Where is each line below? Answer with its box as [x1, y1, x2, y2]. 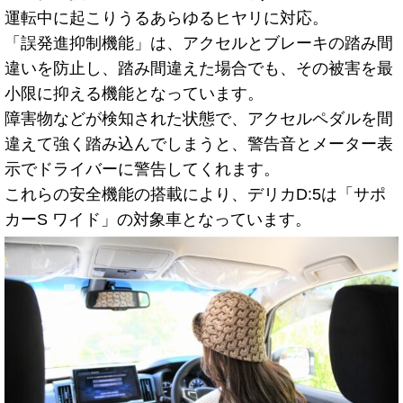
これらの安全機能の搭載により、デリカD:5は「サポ [4, 184, 386, 203]
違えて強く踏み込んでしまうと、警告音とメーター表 [4, 134, 393, 153]
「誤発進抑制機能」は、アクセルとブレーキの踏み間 [4, 33, 393, 52]
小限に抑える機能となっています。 [4, 84, 264, 103]
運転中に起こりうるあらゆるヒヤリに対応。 [4, 8, 328, 27]
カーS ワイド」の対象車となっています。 [4, 210, 311, 228]
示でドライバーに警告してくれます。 [4, 159, 280, 178]
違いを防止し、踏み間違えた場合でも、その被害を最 [4, 58, 393, 77]
